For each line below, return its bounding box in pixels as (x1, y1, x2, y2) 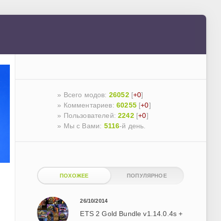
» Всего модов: (57, 90, 109, 99)
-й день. (119, 121, 146, 130)
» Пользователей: (57, 111, 118, 119)
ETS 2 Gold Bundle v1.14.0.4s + (80, 209, 183, 218)
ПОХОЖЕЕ (60, 172, 89, 179)
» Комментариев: (57, 101, 116, 109)
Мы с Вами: (63, 121, 104, 130)
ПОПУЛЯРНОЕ (127, 172, 167, 179)
